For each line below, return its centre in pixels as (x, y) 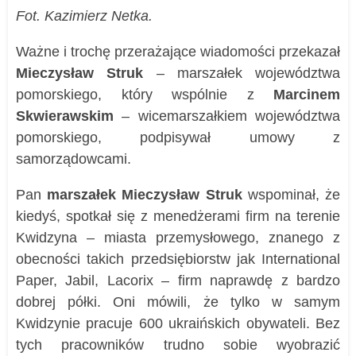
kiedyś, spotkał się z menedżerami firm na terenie (178, 217)
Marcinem (307, 95)
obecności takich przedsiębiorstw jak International (178, 259)
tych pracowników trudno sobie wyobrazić (178, 345)
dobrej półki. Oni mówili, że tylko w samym (178, 302)
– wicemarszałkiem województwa (227, 116)
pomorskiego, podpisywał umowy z (178, 138)
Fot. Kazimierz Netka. (84, 16)
